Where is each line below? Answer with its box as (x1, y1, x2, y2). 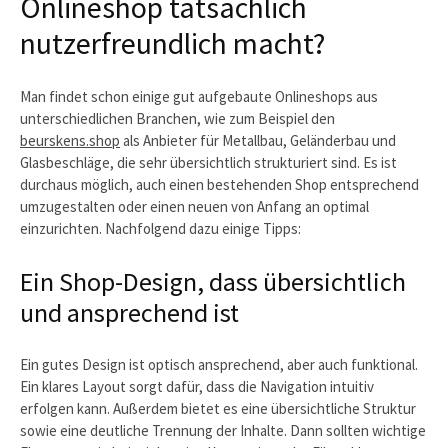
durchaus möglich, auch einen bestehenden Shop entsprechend (20, 174, 419, 194)
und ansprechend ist (20, 295, 239, 329)
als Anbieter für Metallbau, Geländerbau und (120, 130, 396, 150)
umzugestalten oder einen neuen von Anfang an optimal (20, 196, 369, 216)
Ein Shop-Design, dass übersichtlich (20, 264, 406, 298)
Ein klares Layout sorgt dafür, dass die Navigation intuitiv (20, 376, 374, 396)
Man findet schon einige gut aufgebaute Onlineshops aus (20, 86, 378, 106)
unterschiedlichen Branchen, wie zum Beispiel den (20, 108, 335, 128)
